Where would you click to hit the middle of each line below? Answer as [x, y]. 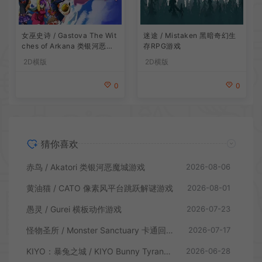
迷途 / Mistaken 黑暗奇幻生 [190, 35]
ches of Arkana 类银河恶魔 [68, 46]
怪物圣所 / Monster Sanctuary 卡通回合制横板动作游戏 [170, 230]
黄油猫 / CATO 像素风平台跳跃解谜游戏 [100, 188]
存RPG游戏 [162, 46]
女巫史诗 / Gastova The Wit [69, 35]
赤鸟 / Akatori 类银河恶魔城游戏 [86, 167]
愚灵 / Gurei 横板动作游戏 [74, 209]
